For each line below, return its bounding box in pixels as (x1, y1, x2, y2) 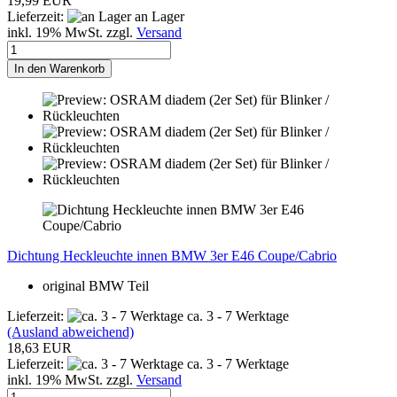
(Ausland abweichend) (7, 323, 134, 339)
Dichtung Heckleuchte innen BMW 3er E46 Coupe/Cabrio (7, 247, 337, 263)
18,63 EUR (7, 339, 72, 355)
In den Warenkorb (14, 61, 105, 75)
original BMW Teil (43, 277, 149, 293)
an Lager (131, 8, 184, 24)
